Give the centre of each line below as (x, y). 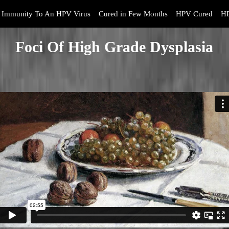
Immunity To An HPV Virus (46, 14)
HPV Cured (194, 14)
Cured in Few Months (133, 14)
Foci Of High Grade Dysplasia (114, 47)
